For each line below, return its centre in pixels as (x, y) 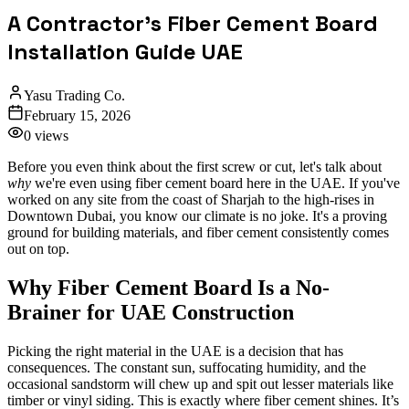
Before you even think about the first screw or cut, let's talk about (194, 166)
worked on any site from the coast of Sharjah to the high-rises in (191, 199)
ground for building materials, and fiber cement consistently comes (198, 232)
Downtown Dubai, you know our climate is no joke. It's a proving (197, 215)
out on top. (38, 248)
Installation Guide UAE (125, 51)
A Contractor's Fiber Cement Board (193, 23)
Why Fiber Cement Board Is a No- (168, 287)
